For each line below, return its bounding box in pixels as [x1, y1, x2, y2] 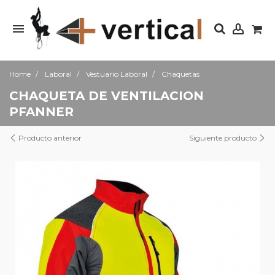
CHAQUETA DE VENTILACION [9, 88, 204, 103]
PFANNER [9, 104, 74, 119]
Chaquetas [161, 69, 199, 79]
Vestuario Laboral [86, 69, 147, 79]
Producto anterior [17, 133, 82, 142]
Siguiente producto [189, 133, 258, 142]
